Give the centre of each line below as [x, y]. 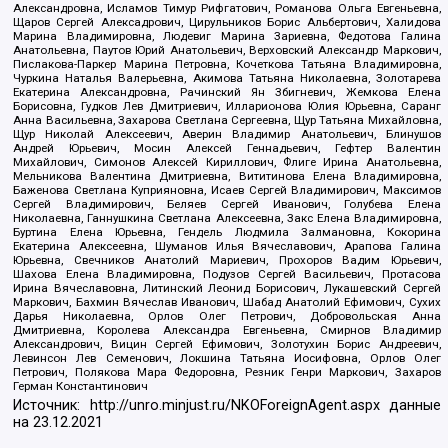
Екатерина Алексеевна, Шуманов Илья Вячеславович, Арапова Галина [227, 246]
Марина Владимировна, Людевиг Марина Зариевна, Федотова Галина [227, 36]
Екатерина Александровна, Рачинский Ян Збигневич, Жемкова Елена [227, 92]
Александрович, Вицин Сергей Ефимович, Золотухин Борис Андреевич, [227, 344]
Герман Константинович [81, 386]
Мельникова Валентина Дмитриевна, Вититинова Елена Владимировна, [227, 176]
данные [410, 406]
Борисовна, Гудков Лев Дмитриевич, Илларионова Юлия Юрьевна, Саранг [227, 106]
